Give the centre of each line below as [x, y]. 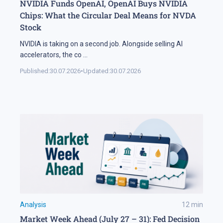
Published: [35, 71]
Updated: [97, 71]
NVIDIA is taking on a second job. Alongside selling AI [101, 44]
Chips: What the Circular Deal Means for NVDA [108, 15]
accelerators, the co [51, 55]
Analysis [33, 205]
